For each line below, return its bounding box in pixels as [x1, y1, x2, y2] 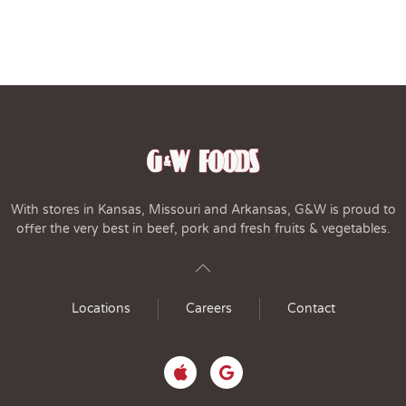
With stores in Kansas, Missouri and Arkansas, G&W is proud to [10, 202, 396, 218]
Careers [185, 301, 232, 317]
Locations [71, 301, 130, 317]
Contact [286, 301, 335, 317]
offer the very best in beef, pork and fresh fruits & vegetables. [15, 221, 391, 237]
